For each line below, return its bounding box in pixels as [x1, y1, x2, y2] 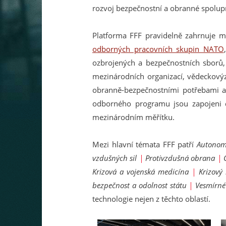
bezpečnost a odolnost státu [92, 180, 189, 190]
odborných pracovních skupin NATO [92, 44, 224, 54]
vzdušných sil [92, 153, 139, 163]
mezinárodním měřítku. [92, 112, 175, 122]
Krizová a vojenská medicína [92, 166, 192, 177]
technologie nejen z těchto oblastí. [92, 194, 210, 204]
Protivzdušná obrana [145, 153, 217, 163]
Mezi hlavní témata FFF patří [92, 139, 197, 149]
